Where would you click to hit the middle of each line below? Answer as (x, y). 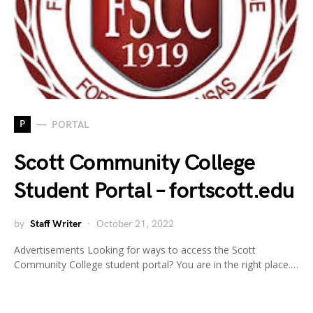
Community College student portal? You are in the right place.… (156, 264)
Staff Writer (56, 224)
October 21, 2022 (135, 224)
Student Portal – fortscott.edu (154, 191)
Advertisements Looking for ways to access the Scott (135, 250)
